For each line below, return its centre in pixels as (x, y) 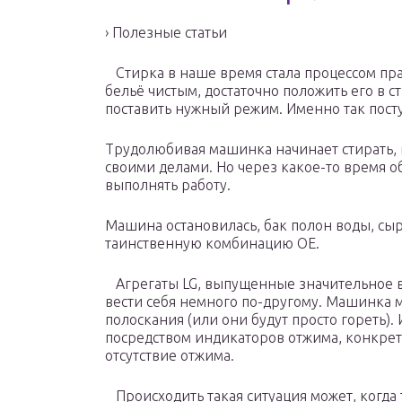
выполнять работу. (168, 185)
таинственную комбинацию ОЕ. (212, 244)
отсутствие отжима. (170, 356)
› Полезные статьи (166, 33)
